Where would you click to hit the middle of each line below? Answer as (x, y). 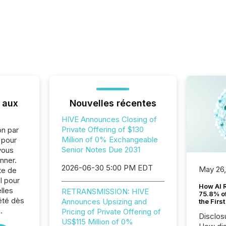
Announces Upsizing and (104, 202)
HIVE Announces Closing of (109, 119)
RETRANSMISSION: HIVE (105, 191)
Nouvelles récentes (113, 103)
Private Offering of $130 (102, 129)
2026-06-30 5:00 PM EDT (107, 168)
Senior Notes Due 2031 (101, 150)
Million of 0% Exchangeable (109, 139)
